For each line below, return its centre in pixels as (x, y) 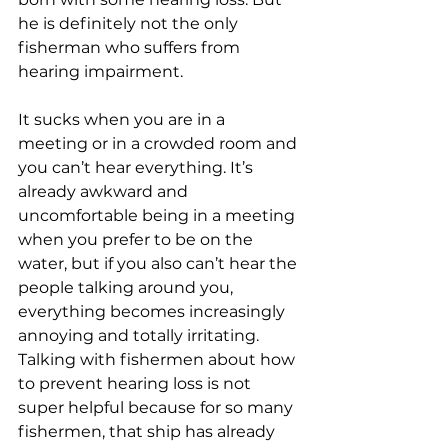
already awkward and (105, 191)
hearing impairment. (102, 71)
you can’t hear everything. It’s (137, 167)
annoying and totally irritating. (140, 335)
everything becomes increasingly (153, 311)
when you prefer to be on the (137, 239)
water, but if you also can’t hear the (159, 263)
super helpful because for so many (157, 407)
